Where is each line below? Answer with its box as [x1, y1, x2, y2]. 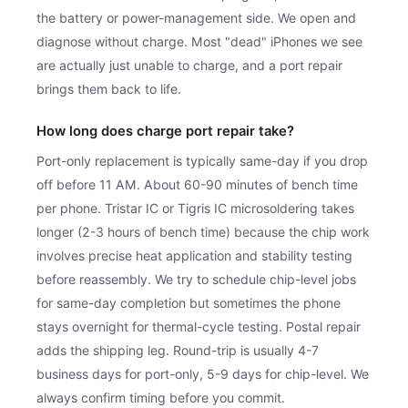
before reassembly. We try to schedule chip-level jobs [36, 270, 356, 287]
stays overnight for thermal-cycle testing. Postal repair [36, 318, 361, 334]
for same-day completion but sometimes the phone [36, 294, 341, 311]
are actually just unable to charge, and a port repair [36, 56, 342, 73]
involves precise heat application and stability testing [36, 247, 352, 263]
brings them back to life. [36, 80, 181, 97]
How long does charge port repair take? [36, 122, 294, 139]
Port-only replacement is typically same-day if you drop [36, 152, 368, 168]
